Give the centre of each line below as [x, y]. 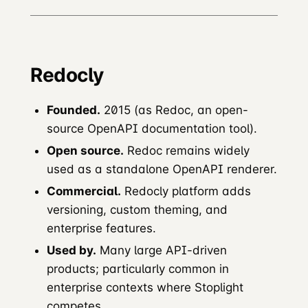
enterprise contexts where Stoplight [145, 287]
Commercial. [84, 191]
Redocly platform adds [186, 191]
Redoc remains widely [187, 150]
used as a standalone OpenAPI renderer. [162, 169]
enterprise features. [101, 228]
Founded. [74, 110]
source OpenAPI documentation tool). [152, 128]
